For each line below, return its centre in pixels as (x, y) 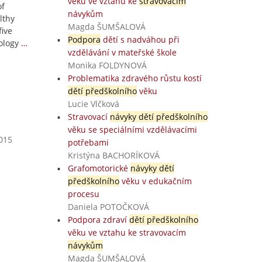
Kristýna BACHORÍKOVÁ (113, 155)
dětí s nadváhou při (140, 39)
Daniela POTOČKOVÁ (108, 207)
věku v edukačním (155, 181)
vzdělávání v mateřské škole (122, 52)
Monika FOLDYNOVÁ (107, 65)
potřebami (88, 142)
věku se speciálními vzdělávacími (132, 130)
